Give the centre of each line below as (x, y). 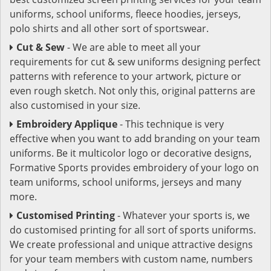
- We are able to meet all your (134, 47)
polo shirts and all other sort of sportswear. (109, 28)
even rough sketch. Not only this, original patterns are (132, 90)
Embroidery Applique (68, 124)
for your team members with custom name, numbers (131, 259)
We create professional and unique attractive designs (131, 244)
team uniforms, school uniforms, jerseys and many (126, 182)
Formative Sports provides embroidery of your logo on (134, 167)
